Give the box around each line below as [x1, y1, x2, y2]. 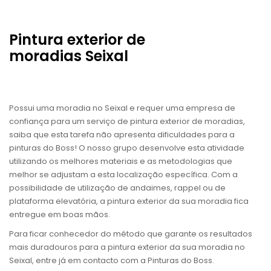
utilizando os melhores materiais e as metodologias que [9, 155, 232, 167]
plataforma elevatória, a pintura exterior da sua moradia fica [9, 195, 249, 207]
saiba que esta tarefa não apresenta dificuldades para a [9, 128, 235, 140]
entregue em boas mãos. [9, 208, 110, 220]
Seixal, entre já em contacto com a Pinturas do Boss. [9, 254, 214, 266]
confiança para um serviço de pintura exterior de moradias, [9, 115, 245, 127]
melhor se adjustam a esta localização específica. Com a [9, 168, 238, 180]
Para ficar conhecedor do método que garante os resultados [9, 227, 252, 240]
